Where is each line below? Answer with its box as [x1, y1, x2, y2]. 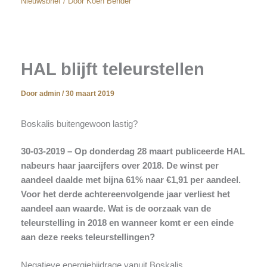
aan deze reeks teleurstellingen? [20, 232, 155, 242]
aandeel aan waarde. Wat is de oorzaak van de [20, 203, 211, 213]
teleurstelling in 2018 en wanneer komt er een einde [20, 218, 234, 228]
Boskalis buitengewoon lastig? [20, 119, 138, 129]
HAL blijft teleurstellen [20, 60, 204, 79]
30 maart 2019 [65, 89, 114, 98]
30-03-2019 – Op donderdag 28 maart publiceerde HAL [20, 146, 245, 156]
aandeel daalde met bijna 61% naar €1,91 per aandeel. [20, 175, 241, 185]
